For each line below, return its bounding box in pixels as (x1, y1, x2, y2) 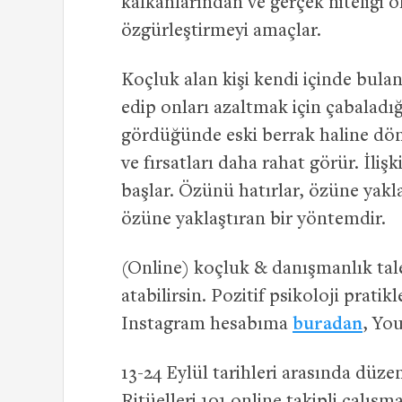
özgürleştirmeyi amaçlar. (121, 22, 321, 41)
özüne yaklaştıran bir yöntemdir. (121, 210, 386, 230)
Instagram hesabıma (121, 315, 293, 335)
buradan (293, 315, 363, 335)
